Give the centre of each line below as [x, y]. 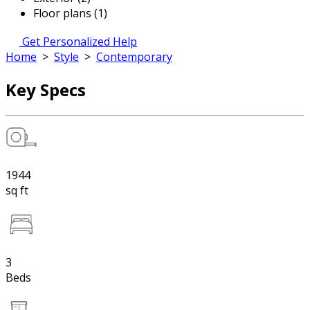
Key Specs [46, 89]
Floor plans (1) [70, 13]
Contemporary [134, 57]
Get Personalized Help [80, 42]
